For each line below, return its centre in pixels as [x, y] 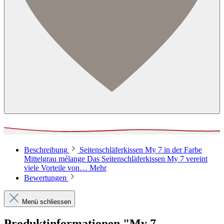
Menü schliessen [45, 202]
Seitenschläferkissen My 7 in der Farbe [141, 150]
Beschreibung [46, 150]
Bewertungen [46, 178]
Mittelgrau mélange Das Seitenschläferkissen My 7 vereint [116, 159]
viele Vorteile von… [57, 168]
